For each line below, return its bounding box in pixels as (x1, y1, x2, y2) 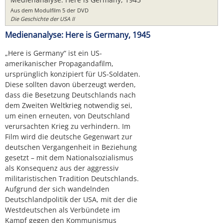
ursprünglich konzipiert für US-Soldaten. (5, 69, 140, 79)
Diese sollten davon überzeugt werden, (5, 80, 136, 90)
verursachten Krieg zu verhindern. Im (5, 121, 130, 131)
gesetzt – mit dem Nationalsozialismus (5, 153, 133, 163)
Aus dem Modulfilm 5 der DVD (10, 6, 89, 14)
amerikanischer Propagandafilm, (5, 59, 113, 69)
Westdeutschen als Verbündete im (5, 205, 120, 215)
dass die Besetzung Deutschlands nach (5, 90, 136, 100)
